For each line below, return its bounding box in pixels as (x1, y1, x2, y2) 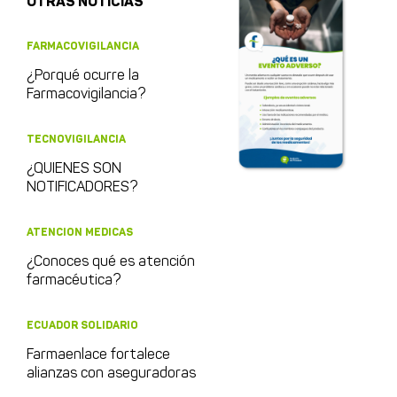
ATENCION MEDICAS (27, 226, 133, 240)
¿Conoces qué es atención (27, 255, 195, 270)
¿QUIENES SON (27, 162, 121, 177)
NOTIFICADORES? (27, 181, 137, 196)
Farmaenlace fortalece (27, 348, 170, 363)
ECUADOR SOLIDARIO (27, 319, 138, 333)
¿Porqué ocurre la (27, 69, 139, 84)
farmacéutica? (27, 274, 121, 289)
